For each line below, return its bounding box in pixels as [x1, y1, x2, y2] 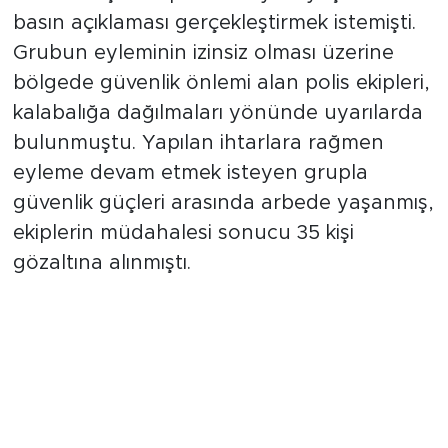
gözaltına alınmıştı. [12, 274, 191, 295]
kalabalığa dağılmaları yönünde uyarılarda [12, 124, 423, 145]
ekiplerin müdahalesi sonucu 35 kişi [12, 244, 354, 265]
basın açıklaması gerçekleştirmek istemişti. [12, 34, 416, 55]
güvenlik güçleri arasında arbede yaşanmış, [12, 214, 434, 235]
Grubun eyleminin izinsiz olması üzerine [12, 64, 394, 85]
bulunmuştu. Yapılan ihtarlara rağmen [12, 154, 384, 175]
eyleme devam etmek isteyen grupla [12, 184, 368, 205]
